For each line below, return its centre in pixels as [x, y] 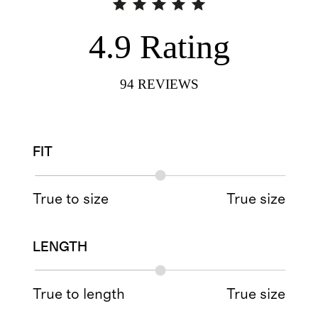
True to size [71, 199]
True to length [79, 294]
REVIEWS [168, 84]
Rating [185, 46]
